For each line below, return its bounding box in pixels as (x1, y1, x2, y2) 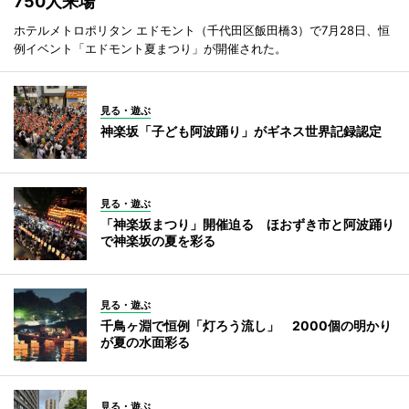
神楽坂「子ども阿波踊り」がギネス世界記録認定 (100, 122, 382, 139)
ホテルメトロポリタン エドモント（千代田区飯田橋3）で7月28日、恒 (14, 22, 390, 37)
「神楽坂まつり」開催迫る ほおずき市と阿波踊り (100, 215, 394, 232)
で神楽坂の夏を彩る (100, 232, 215, 248)
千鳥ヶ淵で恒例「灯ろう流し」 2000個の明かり (100, 317, 392, 333)
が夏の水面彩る (100, 333, 190, 350)
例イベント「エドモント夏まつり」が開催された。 (14, 40, 287, 56)
